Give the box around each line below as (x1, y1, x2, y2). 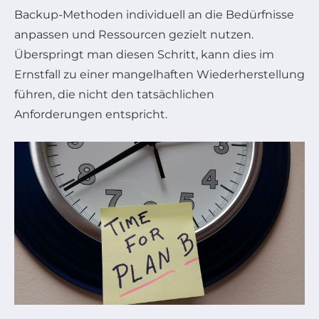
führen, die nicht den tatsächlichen (14, 87, 214, 101)
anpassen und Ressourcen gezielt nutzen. (14, 27, 253, 41)
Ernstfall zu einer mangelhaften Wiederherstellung (14, 67, 305, 81)
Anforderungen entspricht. (14, 107, 167, 121)
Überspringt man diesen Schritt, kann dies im (14, 47, 274, 61)
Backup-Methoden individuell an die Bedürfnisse (14, 7, 294, 21)
